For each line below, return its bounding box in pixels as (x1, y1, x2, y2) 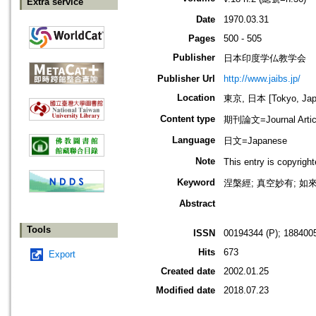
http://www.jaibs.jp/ (224, 73, 300, 85)
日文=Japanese (224, 135, 287, 147)
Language (172, 135, 215, 146)
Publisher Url (157, 73, 215, 85)
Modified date (156, 285, 215, 296)
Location (177, 92, 215, 104)
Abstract (179, 198, 215, 209)
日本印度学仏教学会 (224, 53, 306, 64)
